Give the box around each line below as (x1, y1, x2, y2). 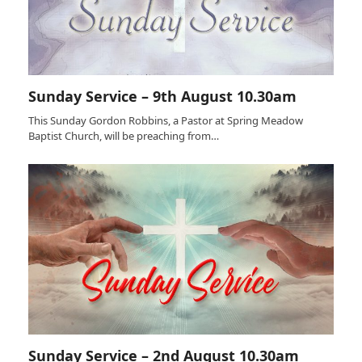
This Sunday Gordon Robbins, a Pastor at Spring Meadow (27, 112, 303, 128)
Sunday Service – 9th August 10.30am (27, 86, 297, 106)
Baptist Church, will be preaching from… (27, 128, 219, 143)
